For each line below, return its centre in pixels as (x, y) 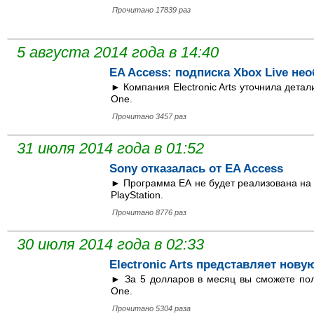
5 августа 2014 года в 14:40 (118, 53)
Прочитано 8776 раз (149, 213)
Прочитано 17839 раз (151, 10)
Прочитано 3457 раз (149, 117)
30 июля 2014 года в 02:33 (110, 245)
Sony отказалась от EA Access (196, 169)
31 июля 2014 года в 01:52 (110, 149)
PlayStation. (137, 195)
